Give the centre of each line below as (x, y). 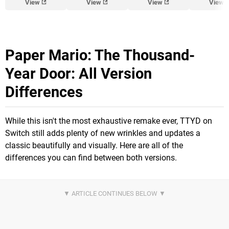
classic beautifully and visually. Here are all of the (94, 145)
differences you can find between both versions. (91, 157)
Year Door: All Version (78, 73)
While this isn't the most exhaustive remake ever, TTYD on (109, 121)
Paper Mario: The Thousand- (100, 55)
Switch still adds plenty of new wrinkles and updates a (103, 133)
